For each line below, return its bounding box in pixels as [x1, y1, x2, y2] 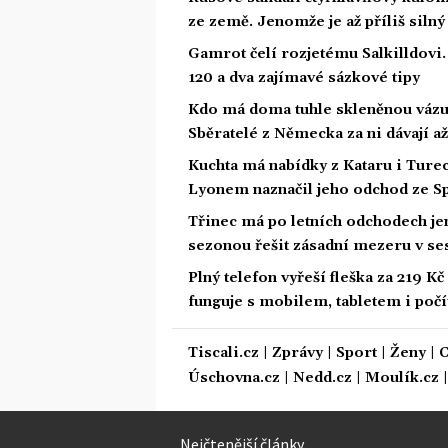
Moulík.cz [365, 368, 439, 387]
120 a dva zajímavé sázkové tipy [188, 68, 420, 87]
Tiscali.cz [188, 343, 259, 362]
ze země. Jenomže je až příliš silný [188, 12, 445, 31]
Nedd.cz [293, 368, 352, 387]
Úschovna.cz [188, 368, 280, 387]
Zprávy [272, 343, 323, 362]
